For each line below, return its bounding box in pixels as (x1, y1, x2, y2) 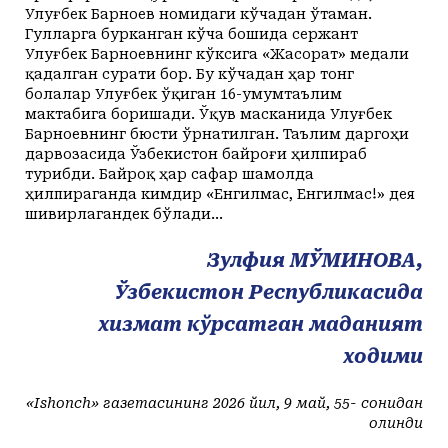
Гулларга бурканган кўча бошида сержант (25, 26, 358, 43)
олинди (369, 415, 423, 432)
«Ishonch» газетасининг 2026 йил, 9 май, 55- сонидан (26, 395, 423, 412)
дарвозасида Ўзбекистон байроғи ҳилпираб (25, 146, 367, 163)
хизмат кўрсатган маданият (98, 313, 423, 337)
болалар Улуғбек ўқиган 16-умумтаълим (25, 86, 342, 103)
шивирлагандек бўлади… (25, 206, 223, 223)
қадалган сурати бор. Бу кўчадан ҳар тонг (25, 66, 354, 83)
